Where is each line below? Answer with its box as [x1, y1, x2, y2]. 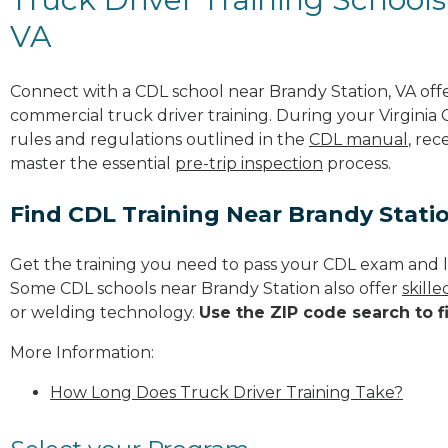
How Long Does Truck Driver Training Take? [50, 382, 403, 402]
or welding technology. [10, 302, 199, 322]
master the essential [10, 153, 175, 173]
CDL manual [309, 129, 408, 149]
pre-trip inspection [175, 153, 323, 173]
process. [323, 153, 391, 173]
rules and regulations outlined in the [10, 129, 309, 149]
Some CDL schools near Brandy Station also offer [10, 278, 402, 298]
